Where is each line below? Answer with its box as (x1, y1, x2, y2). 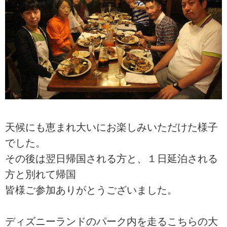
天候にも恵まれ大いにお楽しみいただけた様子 (5, 121, 218, 133)
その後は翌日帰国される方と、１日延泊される (5, 153, 218, 164)
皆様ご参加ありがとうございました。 (5, 184, 177, 196)
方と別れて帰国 (5, 168, 76, 180)
